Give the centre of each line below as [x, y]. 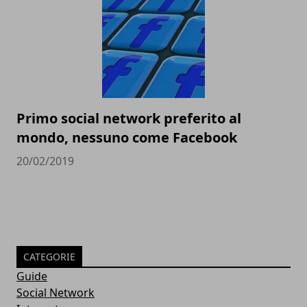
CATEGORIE [49, 256]
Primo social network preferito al [129, 118]
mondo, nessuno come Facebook [127, 137]
